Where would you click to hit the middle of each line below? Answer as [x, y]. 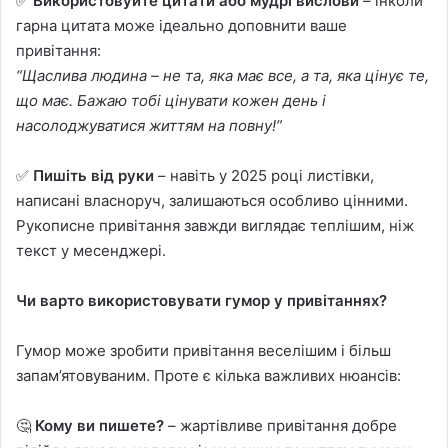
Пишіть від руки [93, 175]
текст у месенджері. [91, 250]
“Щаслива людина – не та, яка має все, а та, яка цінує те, [222, 75]
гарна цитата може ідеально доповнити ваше [181, 25]
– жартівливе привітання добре [280, 425]
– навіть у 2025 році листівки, [264, 175]
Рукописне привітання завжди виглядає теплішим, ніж [215, 225]
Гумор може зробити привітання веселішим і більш [203, 350]
